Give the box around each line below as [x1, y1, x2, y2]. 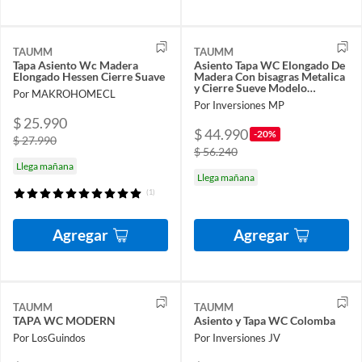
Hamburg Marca [194, 91, 276, 106]
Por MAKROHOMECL [13, 86, 116, 100]
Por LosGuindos [13, 331, 86, 345]
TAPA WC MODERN [13, 313, 116, 327]
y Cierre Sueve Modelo [194, 80, 307, 95]
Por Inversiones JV [194, 331, 280, 345]
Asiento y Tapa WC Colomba [194, 313, 335, 327]
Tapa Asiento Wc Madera [13, 57, 138, 72]
